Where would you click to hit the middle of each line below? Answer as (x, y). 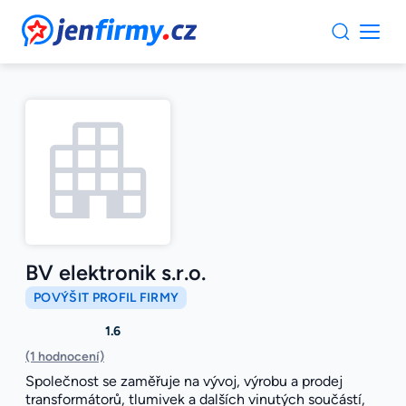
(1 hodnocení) (65, 357)
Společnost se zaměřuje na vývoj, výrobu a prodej (184, 382)
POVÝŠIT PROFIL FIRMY (106, 298)
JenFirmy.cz (71, 25)
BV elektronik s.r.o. (116, 273)
